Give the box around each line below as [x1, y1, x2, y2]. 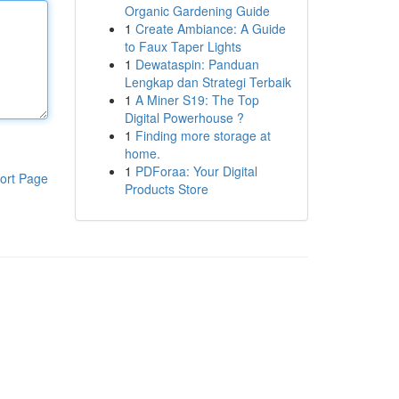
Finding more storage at [134, 126, 271, 144]
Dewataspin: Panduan [134, 55, 259, 73]
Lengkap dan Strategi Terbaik [124, 73, 291, 91]
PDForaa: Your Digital [134, 162, 257, 180]
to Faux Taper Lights [124, 37, 241, 55]
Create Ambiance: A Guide [134, 20, 286, 37]
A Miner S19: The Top [134, 91, 259, 109]
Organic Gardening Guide [124, 2, 270, 20]
